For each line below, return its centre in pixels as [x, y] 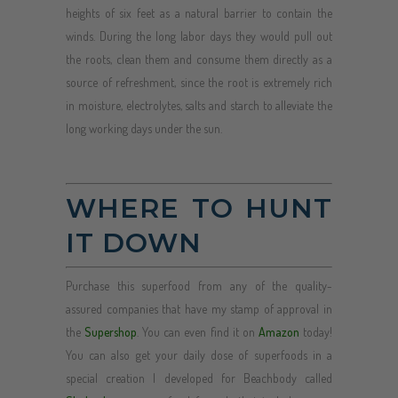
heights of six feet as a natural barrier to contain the [199, 12]
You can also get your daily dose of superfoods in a [199, 354]
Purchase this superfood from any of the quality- [199, 285]
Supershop [111, 331]
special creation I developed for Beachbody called [199, 378]
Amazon [279, 331]
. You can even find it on [198, 331]
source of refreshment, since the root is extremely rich [199, 82]
